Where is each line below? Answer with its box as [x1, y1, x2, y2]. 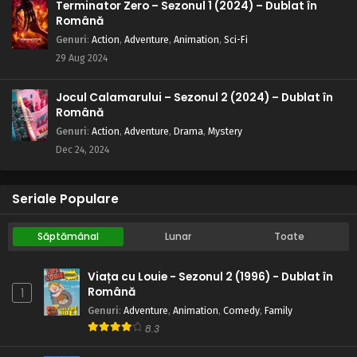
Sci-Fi [224, 33, 248, 46]
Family [265, 304, 292, 317]
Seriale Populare [12, 190, 119, 208]
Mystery [208, 125, 242, 138]
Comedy [223, 304, 260, 317]
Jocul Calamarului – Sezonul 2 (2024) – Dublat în [56, 90, 333, 106]
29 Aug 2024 [56, 52, 108, 65]
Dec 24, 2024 [56, 143, 109, 156]
